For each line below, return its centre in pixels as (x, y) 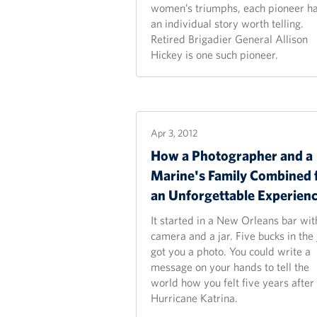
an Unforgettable (204, 195)
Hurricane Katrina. (194, 298)
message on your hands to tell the (230, 267)
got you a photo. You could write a (231, 251)
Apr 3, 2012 (174, 133)
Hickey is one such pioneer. (214, 54)
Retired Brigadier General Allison (229, 39)
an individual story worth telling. (227, 23)
